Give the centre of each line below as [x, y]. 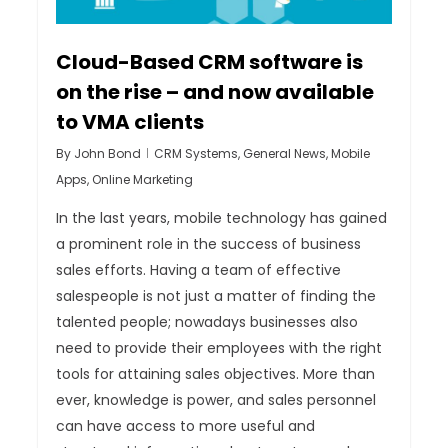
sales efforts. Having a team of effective [199, 270]
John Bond [108, 154]
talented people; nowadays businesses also [207, 322]
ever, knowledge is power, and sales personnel [216, 400]
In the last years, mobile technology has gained [222, 218]
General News [285, 154]
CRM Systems [196, 154]
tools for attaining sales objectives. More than [216, 374]
